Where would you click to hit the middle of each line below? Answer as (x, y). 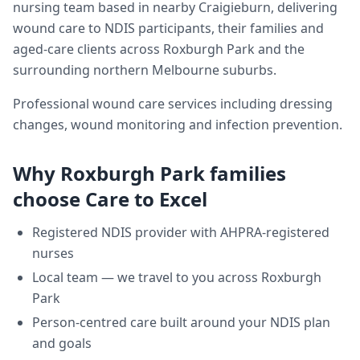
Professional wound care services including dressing (173, 104)
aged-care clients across (88, 49)
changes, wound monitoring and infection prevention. (178, 125)
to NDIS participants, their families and (205, 28)
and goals (62, 343)
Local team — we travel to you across (147, 277)
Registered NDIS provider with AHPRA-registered (181, 232)
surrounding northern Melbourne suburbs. (145, 70)
